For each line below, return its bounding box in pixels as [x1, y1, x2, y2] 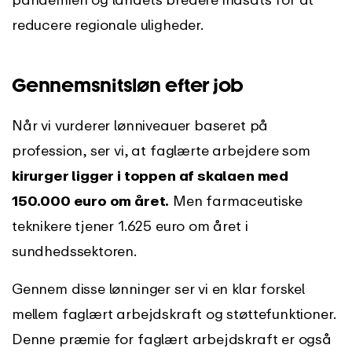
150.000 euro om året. [12, 192, 170, 210]
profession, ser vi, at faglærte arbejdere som [12, 141, 310, 159]
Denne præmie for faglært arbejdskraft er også [12, 330, 332, 347]
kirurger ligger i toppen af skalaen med [12, 167, 288, 185]
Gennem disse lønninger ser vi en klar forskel [12, 280, 305, 297]
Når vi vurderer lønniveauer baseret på [12, 116, 269, 134]
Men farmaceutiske [169, 192, 302, 210]
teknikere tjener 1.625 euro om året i [12, 217, 248, 235]
